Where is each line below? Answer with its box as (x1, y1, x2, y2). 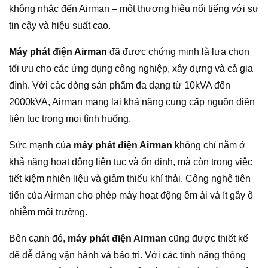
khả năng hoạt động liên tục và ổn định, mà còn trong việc (9, 157, 252, 167)
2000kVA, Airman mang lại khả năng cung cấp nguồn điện (9, 97, 255, 108)
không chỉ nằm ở (172, 140, 246, 151)
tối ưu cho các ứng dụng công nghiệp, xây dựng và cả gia (9, 63, 253, 74)
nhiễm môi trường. (9, 207, 87, 218)
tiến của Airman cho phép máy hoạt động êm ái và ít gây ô (9, 190, 253, 201)
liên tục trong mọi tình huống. (9, 114, 131, 124)
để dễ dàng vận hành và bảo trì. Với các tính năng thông (9, 250, 246, 261)
